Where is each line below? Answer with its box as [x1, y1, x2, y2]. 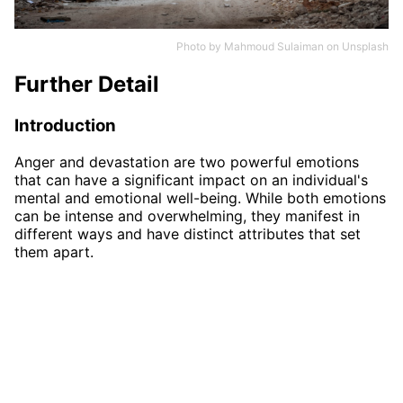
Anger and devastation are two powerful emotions [14, 152, 359, 171]
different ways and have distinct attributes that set [14, 224, 361, 243]
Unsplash [342, 40, 389, 54]
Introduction [14, 115, 116, 136]
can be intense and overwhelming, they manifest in [14, 206, 360, 225]
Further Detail [14, 71, 159, 98]
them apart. [14, 242, 94, 261]
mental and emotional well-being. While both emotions [14, 188, 386, 207]
